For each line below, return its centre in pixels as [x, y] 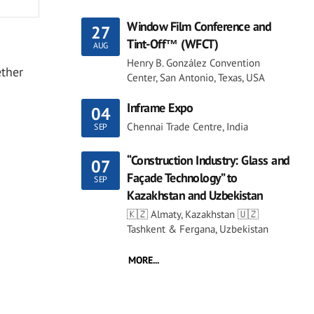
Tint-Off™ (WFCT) [172, 44]
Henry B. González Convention [193, 63]
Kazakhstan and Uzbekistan [195, 196]
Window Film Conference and [199, 27]
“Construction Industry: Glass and [208, 161]
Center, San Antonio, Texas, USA [196, 78]
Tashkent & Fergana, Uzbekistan [198, 229]
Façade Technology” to [182, 178]
